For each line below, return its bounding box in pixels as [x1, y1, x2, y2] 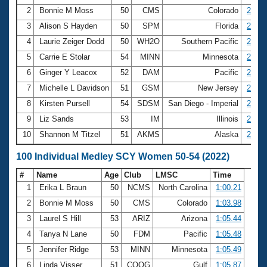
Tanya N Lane [37, 229, 89, 238]
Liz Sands [37, 114, 76, 123]
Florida [213, 21, 241, 30]
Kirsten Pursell [37, 98, 92, 108]
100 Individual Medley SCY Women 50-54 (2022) [16, 151, 229, 162]
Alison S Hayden [37, 21, 100, 30]
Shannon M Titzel [37, 129, 103, 139]
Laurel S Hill [37, 213, 83, 223]
